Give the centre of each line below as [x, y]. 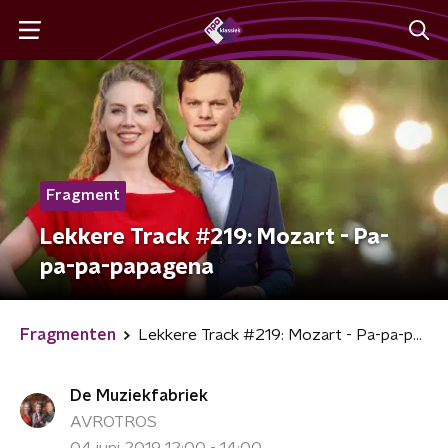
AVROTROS [113, 422]
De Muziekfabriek [139, 396]
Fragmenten [68, 335]
